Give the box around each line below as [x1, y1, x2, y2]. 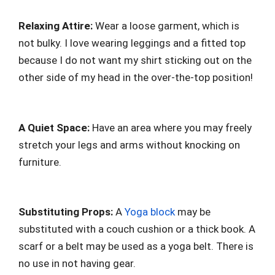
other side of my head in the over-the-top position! [18, 71, 253, 83]
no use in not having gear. [18, 257, 136, 269]
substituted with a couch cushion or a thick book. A [18, 223, 255, 235]
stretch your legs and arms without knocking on [18, 138, 240, 151]
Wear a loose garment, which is [93, 20, 239, 32]
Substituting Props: [18, 206, 113, 218]
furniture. [18, 155, 61, 168]
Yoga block [125, 206, 175, 218]
